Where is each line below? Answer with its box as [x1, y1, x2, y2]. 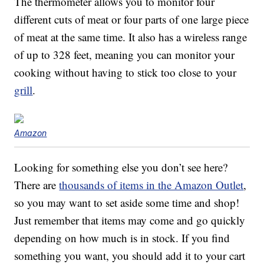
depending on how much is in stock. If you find [14, 230, 230, 246]
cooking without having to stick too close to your [14, 65, 237, 80]
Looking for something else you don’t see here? [14, 160, 228, 175]
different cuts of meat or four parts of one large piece [14, 12, 249, 27]
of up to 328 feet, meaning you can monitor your [14, 47, 235, 62]
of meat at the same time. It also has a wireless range [14, 29, 247, 45]
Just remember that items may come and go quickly [14, 213, 246, 228]
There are [14, 177, 60, 193]
